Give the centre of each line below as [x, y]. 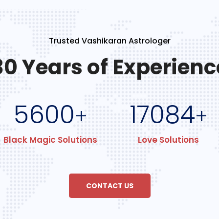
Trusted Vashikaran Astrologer [109, 41]
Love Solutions [169, 140]
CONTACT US [109, 186]
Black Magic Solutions [51, 140]
